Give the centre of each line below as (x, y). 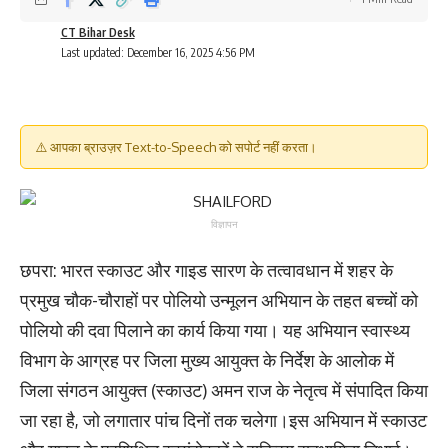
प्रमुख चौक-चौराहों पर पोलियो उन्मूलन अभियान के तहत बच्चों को (219, 300)
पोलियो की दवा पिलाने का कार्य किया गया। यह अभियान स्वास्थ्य (215, 330)
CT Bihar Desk (97, 33)
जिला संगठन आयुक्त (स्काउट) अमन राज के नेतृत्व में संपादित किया (224, 390)
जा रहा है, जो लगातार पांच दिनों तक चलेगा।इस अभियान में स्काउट (223, 420)
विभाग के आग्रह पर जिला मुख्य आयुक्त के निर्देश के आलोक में (207, 360)
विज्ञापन (224, 225)
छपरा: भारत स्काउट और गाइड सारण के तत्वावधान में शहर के (206, 270)
